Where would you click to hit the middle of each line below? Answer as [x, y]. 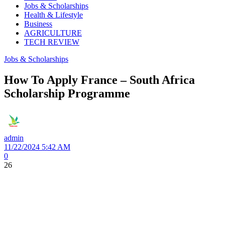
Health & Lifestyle [53, 15]
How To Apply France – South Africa [99, 80]
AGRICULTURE [53, 33]
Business [38, 24]
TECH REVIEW [52, 42]
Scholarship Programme [67, 94]
